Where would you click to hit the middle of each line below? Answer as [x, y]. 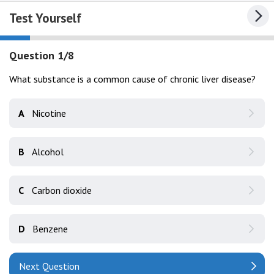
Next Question [49, 266]
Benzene [50, 229]
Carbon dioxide [62, 190]
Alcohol [48, 152]
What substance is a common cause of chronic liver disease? [132, 79]
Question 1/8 [42, 55]
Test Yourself [45, 18]
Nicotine [49, 113]
